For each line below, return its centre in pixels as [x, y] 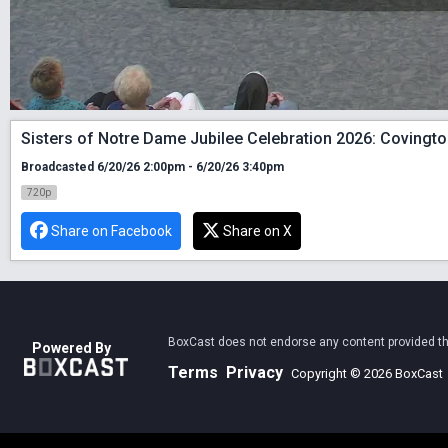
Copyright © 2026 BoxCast [367, 373]
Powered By [71, 348]
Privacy [254, 372]
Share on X [257, 230]
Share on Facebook [111, 230]
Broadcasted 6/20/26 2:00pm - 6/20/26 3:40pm [152, 166]
